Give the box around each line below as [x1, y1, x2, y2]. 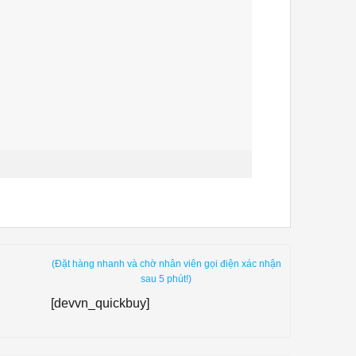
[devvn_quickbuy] [50, 296, 149, 310]
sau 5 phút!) [141, 273, 192, 284]
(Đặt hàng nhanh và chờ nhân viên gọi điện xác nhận [51, 257, 281, 269]
